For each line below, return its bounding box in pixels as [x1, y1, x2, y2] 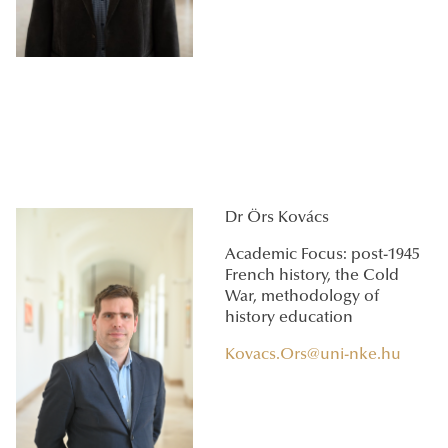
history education [225, 310, 353, 327]
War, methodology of [225, 289, 379, 306]
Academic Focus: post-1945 [225, 247, 420, 264]
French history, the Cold [225, 268, 399, 285]
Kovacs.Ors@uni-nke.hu [225, 347, 401, 364]
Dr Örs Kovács [225, 210, 329, 227]
